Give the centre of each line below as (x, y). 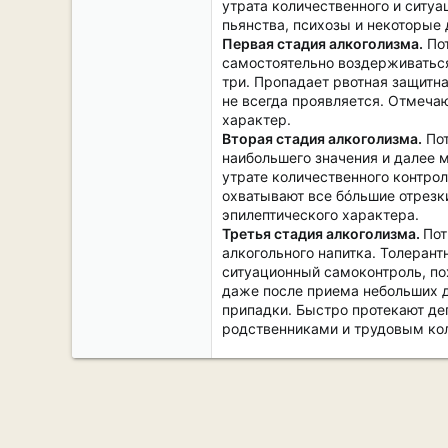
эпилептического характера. (320, 214)
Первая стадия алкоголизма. (322, 43)
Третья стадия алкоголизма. (322, 233)
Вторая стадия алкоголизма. (322, 138)
